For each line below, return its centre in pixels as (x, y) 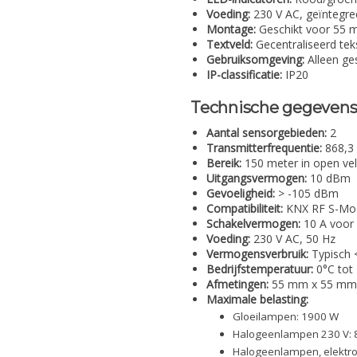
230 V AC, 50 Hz (293, 239)
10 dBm (329, 178)
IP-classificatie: (244, 74)
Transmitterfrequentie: (264, 148)
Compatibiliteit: (245, 208)
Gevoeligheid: (241, 193)
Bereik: (224, 163)
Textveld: (229, 44)
